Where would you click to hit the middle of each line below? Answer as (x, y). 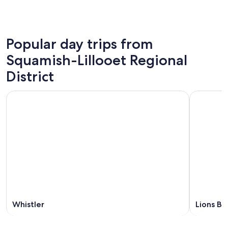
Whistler (28, 205)
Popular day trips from (80, 44)
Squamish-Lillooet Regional (97, 60)
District (30, 76)
